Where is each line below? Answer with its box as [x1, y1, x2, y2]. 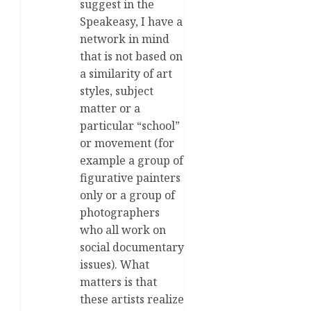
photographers [80, 204, 160, 220]
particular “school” [80, 117, 180, 133]
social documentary [80, 239, 184, 255]
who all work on [80, 221, 166, 237]
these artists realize [80, 291, 184, 307]
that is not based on [80, 48, 183, 64]
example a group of [80, 152, 183, 168]
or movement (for [80, 135, 174, 151]
